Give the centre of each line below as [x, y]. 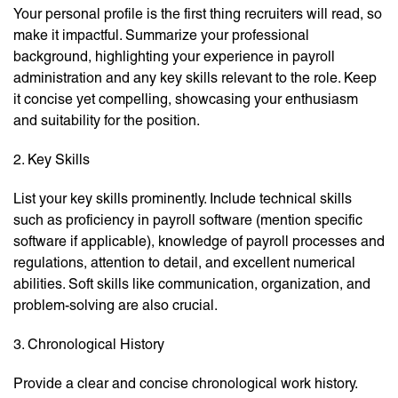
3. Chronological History [89, 345]
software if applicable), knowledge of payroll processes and [199, 242]
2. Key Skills [52, 160]
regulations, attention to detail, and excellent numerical [184, 263]
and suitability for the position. [107, 121]
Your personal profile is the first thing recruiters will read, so [198, 14]
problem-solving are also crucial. [115, 306]
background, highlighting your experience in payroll [174, 57]
